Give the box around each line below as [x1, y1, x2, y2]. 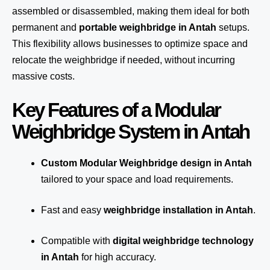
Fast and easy [41, 205, 104, 215]
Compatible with [41, 236, 113, 246]
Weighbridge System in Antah [12, 121, 250, 143]
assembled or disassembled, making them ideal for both [12, 6, 250, 16]
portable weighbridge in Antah [79, 22, 216, 33]
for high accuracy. [79, 252, 156, 262]
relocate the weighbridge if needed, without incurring [12, 55, 235, 65]
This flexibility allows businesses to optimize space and [12, 39, 248, 49]
